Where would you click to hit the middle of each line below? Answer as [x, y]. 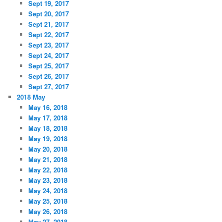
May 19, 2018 [48, 139]
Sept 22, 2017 [48, 35]
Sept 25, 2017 [48, 66]
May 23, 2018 [48, 180]
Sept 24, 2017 [48, 55]
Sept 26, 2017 [48, 76]
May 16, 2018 [48, 108]
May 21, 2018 [48, 160]
